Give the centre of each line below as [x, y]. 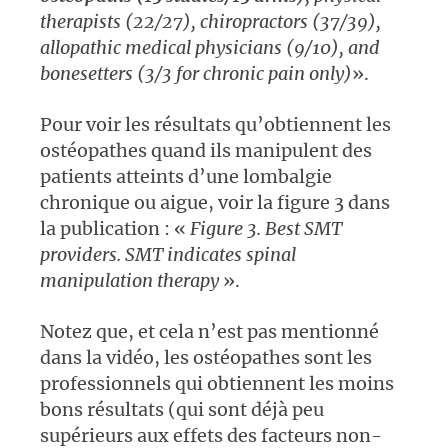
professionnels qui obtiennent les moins [217, 384]
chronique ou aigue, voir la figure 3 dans [215, 203]
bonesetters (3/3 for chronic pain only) [196, 74]
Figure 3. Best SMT [266, 229]
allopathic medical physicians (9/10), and [210, 48]
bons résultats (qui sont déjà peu [182, 410]
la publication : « [115, 229]
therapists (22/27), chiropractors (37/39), [210, 22]
